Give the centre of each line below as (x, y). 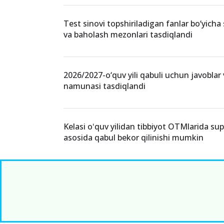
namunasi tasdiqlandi (105, 86)
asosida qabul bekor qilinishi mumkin (134, 137)
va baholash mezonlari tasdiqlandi (128, 34)
